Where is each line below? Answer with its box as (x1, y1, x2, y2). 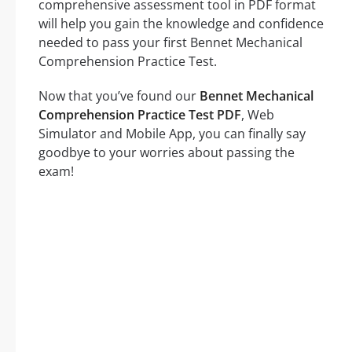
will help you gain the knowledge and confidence (38, 14, 324, 32)
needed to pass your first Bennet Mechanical (38, 33, 302, 51)
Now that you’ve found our (38, 86, 200, 104)
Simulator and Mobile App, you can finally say (38, 124, 306, 142)
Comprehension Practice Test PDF (38, 105, 241, 123)
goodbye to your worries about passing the (38, 143, 295, 161)
